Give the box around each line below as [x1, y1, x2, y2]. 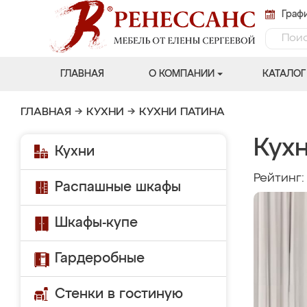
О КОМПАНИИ [148, 69, 214, 79]
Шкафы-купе [55, 216, 138, 230]
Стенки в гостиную [55, 287, 183, 301]
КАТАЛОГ [262, 69, 306, 79]
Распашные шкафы [55, 180, 181, 194]
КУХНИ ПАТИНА [139, 107, 225, 118]
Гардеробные [55, 251, 145, 265]
